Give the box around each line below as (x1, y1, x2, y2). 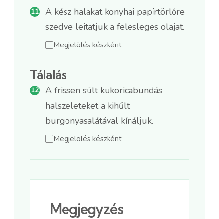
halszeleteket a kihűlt (45, 99, 130, 111)
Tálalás (30, 67, 66, 82)
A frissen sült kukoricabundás (45, 84, 162, 96)
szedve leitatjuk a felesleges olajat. (45, 21, 184, 33)
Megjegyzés (50, 200, 123, 218)
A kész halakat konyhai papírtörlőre (45, 5, 185, 18)
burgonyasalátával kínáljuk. (45, 114, 153, 127)
